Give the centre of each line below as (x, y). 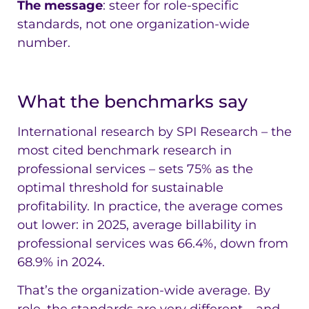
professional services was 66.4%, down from (153, 244)
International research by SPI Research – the (154, 132)
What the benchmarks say (132, 102)
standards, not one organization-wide (133, 24)
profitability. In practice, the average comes (150, 207)
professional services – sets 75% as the (135, 169)
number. (44, 43)
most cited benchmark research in (124, 151)
